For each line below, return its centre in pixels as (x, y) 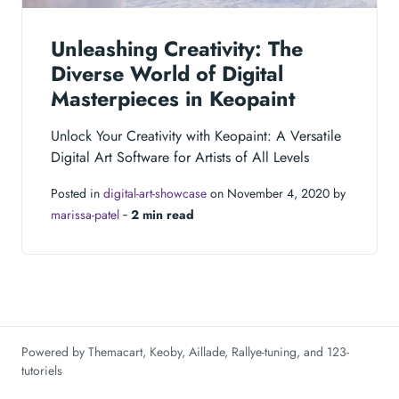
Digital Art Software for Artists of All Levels (180, 158)
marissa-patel (85, 215)
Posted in (77, 194)
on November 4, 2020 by (276, 194)
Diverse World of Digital (167, 74)
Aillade (207, 352)
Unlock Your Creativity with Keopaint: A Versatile (196, 136)
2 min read (163, 215)
